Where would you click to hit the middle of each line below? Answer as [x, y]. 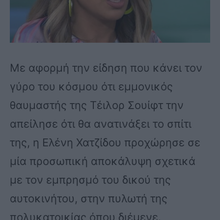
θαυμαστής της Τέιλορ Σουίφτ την [97, 105]
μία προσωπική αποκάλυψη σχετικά [103, 161]
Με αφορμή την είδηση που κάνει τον [106, 68]
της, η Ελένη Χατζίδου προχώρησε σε [105, 142]
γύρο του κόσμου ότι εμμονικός [91, 86]
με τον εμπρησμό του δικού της [90, 179]
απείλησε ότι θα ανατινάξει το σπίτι [101, 124]
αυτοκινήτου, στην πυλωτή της [89, 198]
